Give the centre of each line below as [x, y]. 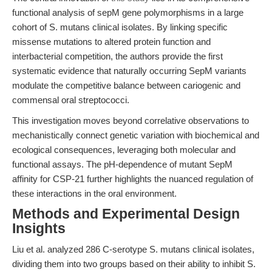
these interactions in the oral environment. [94, 193]
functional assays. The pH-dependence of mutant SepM [122, 164]
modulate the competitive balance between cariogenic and [126, 85]
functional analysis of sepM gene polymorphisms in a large [128, 12]
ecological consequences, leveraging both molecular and [124, 150]
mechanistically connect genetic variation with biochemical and [136, 135]
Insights [39, 229]
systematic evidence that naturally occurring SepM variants [129, 71]
